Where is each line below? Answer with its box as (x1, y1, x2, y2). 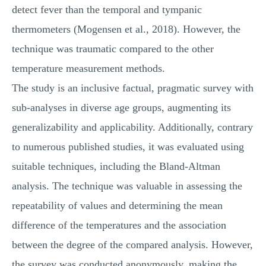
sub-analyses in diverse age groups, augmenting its (12, 102, 231, 113)
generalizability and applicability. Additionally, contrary (12, 121, 253, 133)
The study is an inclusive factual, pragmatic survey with (12, 82, 254, 94)
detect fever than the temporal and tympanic (12, 4, 202, 15)
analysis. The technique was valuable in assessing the (12, 180, 242, 192)
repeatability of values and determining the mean (12, 199, 223, 211)
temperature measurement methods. (12, 62, 165, 74)
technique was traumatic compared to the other (12, 43, 214, 55)
